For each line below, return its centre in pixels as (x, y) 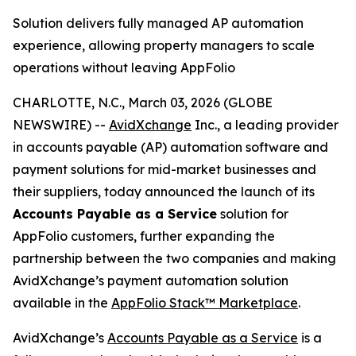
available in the (62, 303)
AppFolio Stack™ (163, 303)
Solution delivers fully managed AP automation (158, 23)
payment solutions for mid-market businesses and (164, 169)
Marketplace (257, 303)
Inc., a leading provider (265, 125)
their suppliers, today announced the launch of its (164, 192)
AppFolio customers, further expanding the (144, 236)
